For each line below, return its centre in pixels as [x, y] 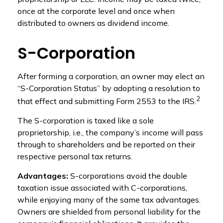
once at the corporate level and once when [96, 11]
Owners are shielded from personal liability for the [109, 212]
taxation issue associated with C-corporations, [102, 188]
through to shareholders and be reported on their [106, 145]
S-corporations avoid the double [128, 176]
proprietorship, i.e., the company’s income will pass [110, 133]
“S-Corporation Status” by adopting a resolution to [109, 88]
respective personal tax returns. [75, 157]
